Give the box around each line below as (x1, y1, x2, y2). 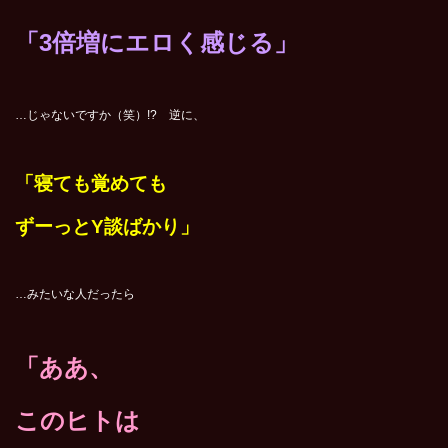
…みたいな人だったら (15, 287, 135, 302)
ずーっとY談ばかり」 (15, 216, 199, 238)
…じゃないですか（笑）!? (15, 108, 169, 123)
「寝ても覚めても (15, 173, 167, 195)
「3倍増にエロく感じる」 (15, 29, 298, 57)
